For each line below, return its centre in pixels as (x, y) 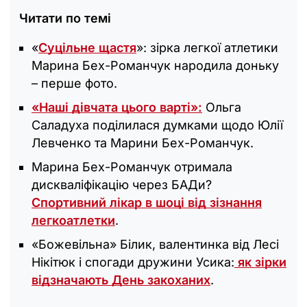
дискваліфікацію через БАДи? (122, 185)
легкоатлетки (73, 221)
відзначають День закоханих (121, 280)
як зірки (260, 262)
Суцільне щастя (87, 48)
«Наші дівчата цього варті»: (117, 108)
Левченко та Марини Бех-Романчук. (143, 143)
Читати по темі (65, 19)
